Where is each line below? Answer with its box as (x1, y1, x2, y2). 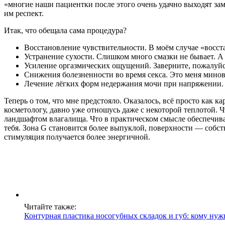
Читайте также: (24, 202, 76, 211)
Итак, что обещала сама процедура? (4, 26, 127, 35)
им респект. (4, 9, 44, 18)
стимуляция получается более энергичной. (4, 132, 150, 141)
